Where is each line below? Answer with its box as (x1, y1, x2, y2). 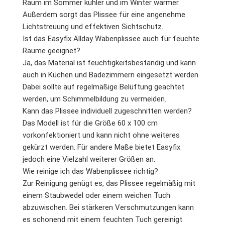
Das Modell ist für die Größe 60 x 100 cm (23, 119, 158, 128)
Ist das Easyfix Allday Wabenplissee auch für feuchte (23, 34, 199, 43)
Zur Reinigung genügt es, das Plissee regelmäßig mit (23, 179, 195, 188)
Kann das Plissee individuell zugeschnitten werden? (23, 106, 192, 116)
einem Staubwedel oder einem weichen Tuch (23, 191, 170, 200)
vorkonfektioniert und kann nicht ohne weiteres (23, 131, 180, 140)
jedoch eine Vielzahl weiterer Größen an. (23, 155, 155, 164)
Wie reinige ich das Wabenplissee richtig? (23, 167, 158, 176)
